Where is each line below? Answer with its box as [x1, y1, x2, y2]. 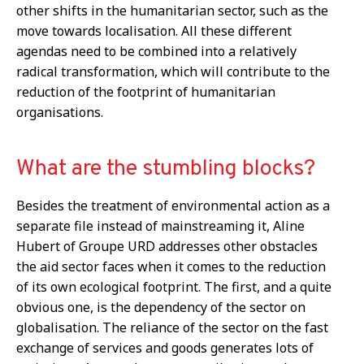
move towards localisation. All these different [16, 21, 292, 40]
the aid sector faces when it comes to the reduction [16, 257, 326, 275]
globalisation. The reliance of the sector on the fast [16, 318, 328, 336]
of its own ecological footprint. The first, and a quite [16, 277, 331, 296]
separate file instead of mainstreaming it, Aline [16, 216, 305, 235]
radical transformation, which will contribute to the [16, 62, 330, 80]
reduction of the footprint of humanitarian [16, 82, 275, 101]
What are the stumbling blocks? [16, 154, 315, 183]
